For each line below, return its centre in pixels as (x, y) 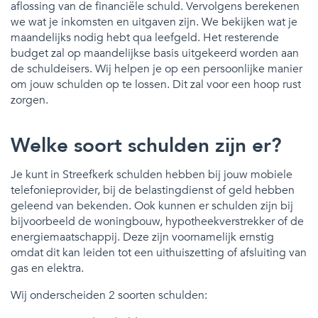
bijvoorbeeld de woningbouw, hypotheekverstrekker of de (157, 221)
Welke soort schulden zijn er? (146, 145)
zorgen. (29, 100)
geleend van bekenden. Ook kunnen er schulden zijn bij (152, 205)
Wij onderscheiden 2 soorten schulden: (109, 295)
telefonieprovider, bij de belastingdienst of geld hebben (153, 190)
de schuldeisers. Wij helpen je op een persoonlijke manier (157, 68)
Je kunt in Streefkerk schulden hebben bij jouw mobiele (152, 174)
